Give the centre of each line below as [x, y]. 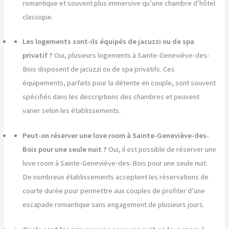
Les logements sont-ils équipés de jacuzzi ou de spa [109, 42]
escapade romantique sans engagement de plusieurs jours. [114, 205]
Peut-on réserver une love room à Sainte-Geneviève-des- [116, 136]
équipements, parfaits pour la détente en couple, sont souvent [119, 83]
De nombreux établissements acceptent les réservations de [116, 177]
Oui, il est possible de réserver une [163, 150]
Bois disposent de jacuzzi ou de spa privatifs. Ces [99, 69]
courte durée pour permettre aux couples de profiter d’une [114, 191]
